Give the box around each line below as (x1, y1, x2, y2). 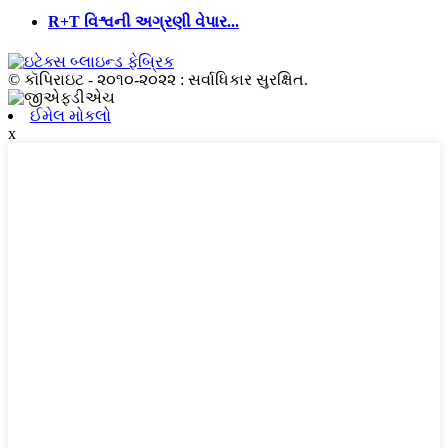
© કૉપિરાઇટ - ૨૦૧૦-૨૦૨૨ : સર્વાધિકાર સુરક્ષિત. (8, 70, 308, 88)
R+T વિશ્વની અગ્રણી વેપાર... (48, 13, 239, 31)
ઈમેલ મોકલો (30, 106, 111, 124)
